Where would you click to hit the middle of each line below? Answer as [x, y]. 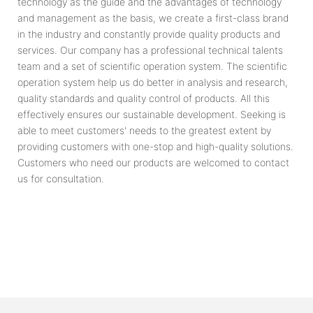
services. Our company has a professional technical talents [150, 50]
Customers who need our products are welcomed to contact [153, 162]
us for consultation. [61, 178]
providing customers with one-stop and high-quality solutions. [155, 146]
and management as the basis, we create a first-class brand [153, 17]
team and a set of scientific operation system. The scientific [152, 66]
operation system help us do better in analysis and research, [153, 82]
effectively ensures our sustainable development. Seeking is [152, 114]
